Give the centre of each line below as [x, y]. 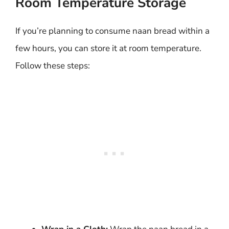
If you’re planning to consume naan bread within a [112, 31]
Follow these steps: [53, 66]
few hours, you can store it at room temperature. [108, 48]
